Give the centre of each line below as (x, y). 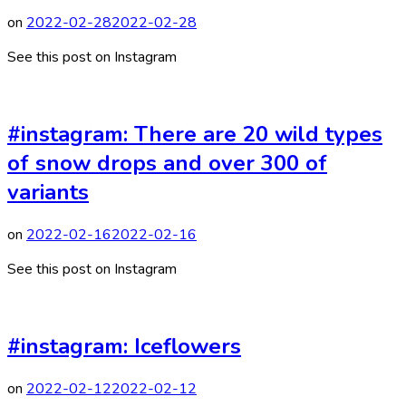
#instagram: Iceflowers (124, 346)
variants (48, 193)
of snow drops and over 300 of (167, 164)
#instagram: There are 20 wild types (195, 135)
